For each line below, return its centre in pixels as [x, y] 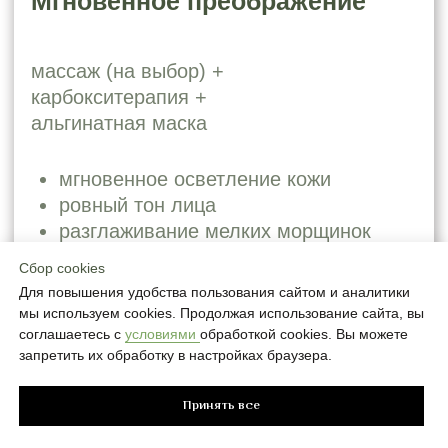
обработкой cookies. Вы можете [304, 334]
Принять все [221, 406]
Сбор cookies [62, 268]
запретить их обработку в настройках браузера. [175, 355]
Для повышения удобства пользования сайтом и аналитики [214, 292]
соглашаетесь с [72, 334]
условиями [162, 334]
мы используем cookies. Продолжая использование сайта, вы [221, 313]
